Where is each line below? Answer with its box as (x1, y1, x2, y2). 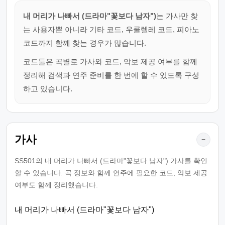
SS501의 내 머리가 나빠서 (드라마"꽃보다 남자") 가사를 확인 (15, 157, 207, 165)
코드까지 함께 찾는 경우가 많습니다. (23, 39, 146, 47)
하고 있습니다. (23, 84, 72, 93)
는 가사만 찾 (156, 12, 198, 20)
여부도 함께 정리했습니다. (15, 181, 98, 189)
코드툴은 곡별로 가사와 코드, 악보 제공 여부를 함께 (23, 57, 197, 66)
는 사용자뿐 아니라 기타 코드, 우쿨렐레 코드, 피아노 (23, 25, 199, 34)
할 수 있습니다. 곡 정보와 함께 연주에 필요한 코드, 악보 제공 (15, 169, 207, 177)
